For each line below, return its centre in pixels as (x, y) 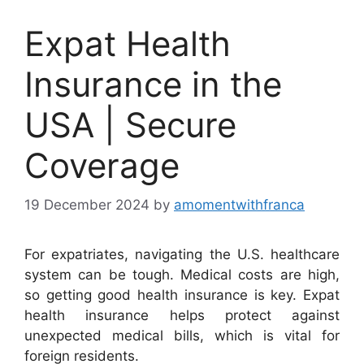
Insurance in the (153, 84)
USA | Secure (130, 124)
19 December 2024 (87, 205)
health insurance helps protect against (182, 316)
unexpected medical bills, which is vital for (182, 336)
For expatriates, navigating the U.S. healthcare (182, 255)
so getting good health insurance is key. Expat (182, 295)
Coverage (102, 165)
